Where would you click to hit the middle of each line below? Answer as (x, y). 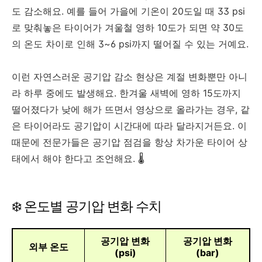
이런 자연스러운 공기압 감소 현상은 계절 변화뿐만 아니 (130, 77)
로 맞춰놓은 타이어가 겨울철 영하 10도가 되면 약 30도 (128, 28)
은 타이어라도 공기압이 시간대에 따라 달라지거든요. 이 (129, 126)
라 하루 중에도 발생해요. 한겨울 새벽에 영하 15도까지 (126, 93)
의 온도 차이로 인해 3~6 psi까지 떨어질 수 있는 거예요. (130, 44)
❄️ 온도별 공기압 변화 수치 (87, 207)
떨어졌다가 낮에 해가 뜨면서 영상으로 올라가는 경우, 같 (131, 110)
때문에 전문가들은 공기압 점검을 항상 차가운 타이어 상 (130, 142)
